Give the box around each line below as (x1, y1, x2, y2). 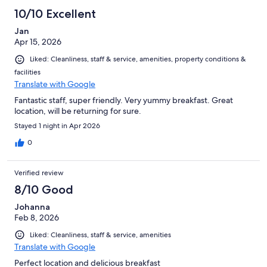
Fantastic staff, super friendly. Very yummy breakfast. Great (14, 94, 233, 105)
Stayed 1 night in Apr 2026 (14, 120, 100, 131)
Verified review (14, 167, 64, 178)
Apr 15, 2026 (14, 36, 61, 48)
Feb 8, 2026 (14, 212, 59, 223)
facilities (14, 67, 41, 77)
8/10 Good (14, 182, 73, 197)
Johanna (14, 201, 50, 212)
